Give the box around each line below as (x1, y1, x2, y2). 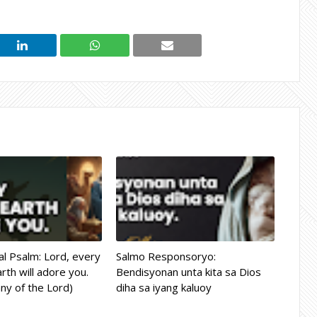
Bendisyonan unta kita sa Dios (115, 265, 261, 279)
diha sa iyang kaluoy (115, 280, 212, 294)
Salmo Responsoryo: (115, 249, 216, 263)
